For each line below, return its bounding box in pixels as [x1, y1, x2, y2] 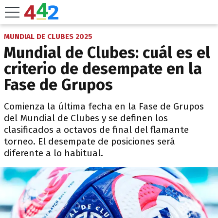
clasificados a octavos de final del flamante [4, 124, 189, 135]
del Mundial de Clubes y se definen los [4, 112, 168, 124]
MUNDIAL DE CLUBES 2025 [4, 32, 92, 41]
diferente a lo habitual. [4, 147, 103, 159]
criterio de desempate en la [4, 59, 202, 78]
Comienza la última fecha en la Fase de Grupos [4, 101, 204, 112]
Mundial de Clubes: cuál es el [4, 43, 210, 62]
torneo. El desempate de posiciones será [4, 136, 175, 147]
